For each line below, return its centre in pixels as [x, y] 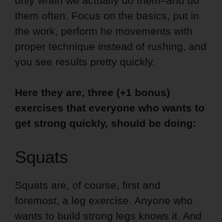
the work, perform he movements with [104, 31]
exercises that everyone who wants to [110, 108]
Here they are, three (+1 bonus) [92, 93]
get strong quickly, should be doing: [106, 123]
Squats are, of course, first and [88, 185]
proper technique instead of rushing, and [111, 47]
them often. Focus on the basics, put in [107, 16]
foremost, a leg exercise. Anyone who [104, 200]
